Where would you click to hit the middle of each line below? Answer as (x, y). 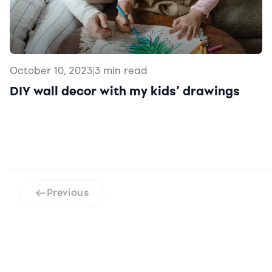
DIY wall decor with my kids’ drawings (125, 91)
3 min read (121, 70)
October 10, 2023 (51, 70)
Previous (68, 193)
